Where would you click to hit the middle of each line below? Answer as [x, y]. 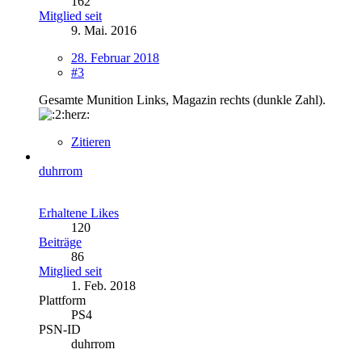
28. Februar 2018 [115, 57]
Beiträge [60, 242]
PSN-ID [60, 329]
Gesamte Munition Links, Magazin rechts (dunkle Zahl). [182, 99]
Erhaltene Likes [79, 213]
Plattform [62, 300]
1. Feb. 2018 [103, 285]
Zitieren [91, 141]
